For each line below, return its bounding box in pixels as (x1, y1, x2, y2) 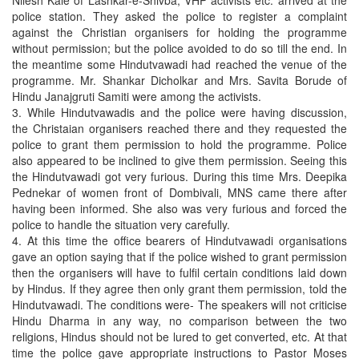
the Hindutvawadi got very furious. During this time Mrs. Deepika (12, 168, 347, 185)
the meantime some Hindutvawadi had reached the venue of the (12, 56, 347, 73)
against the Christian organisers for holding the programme (12, 24, 347, 41)
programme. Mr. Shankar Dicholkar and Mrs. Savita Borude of (12, 72, 347, 89)
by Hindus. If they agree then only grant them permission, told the (12, 280, 347, 297)
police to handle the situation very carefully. (12, 216, 230, 233)
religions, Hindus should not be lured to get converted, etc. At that (12, 329, 347, 345)
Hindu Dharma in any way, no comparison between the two (12, 313, 347, 329)
